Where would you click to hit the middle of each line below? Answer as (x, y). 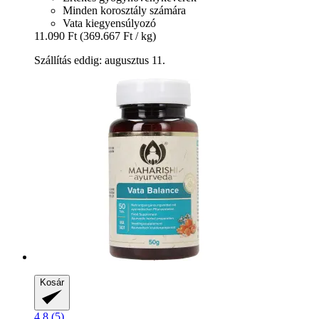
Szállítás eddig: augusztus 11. (100, 60)
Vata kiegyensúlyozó (109, 23)
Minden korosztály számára (124, 10)
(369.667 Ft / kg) (118, 36)
